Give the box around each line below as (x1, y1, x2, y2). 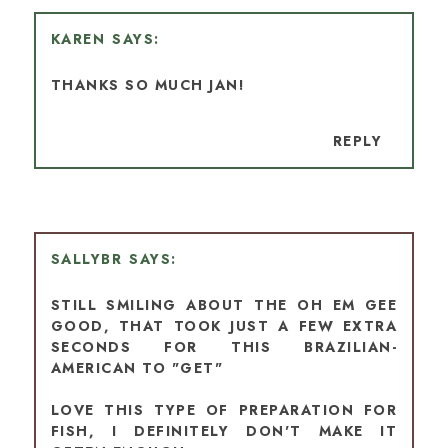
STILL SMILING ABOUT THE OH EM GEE (50, 295, 398, 316)
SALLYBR (50, 249, 123, 270)
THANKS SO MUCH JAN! (50, 75, 246, 96)
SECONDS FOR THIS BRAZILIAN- (50, 337, 398, 358)
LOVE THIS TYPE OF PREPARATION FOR (50, 400, 398, 421)
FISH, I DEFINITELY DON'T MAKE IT (50, 421, 398, 442)
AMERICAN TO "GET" (50, 358, 224, 379)
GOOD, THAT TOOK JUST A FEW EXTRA (50, 316, 398, 337)
